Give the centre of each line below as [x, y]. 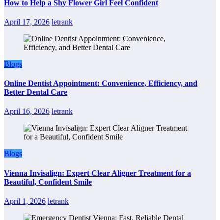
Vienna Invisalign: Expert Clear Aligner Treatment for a [97, 173]
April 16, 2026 [27, 111]
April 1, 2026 [25, 201]
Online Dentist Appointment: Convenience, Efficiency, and [101, 83]
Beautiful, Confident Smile [48, 182]
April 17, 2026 [27, 22]
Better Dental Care [36, 92]
